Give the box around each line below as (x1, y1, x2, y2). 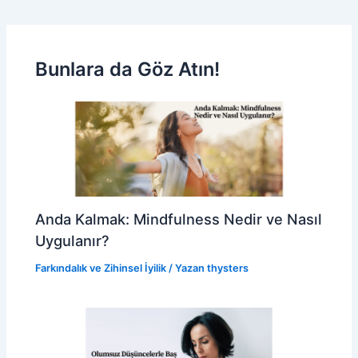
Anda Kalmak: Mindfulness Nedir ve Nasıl (35, 209, 323, 228)
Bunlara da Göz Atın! (35, 57, 221, 81)
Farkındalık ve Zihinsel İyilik (35, 261, 167, 274)
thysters (207, 261, 249, 274)
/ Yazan (166, 261, 205, 274)
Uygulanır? (35, 231, 110, 249)
